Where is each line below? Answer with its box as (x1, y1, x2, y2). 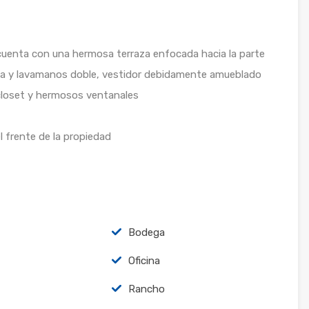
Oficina (128, 254, 160, 267)
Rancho (128, 282, 165, 295)
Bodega (128, 226, 165, 239)
